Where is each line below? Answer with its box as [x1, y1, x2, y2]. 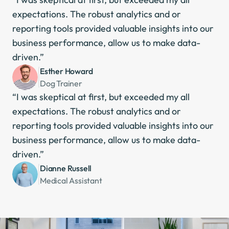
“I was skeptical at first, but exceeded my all [12, 91, 190, 103]
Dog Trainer [40, 78, 82, 88]
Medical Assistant [40, 175, 102, 186]
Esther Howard [40, 65, 93, 76]
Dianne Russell [40, 163, 92, 173]
